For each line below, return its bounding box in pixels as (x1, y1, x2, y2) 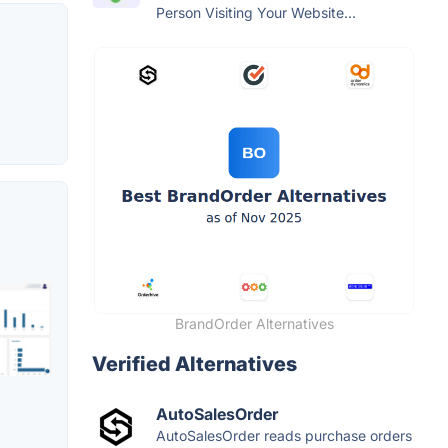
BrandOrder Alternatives (174, 314, 334, 332)
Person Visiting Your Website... (156, 3, 356, 21)
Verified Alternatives (92, 351, 297, 376)
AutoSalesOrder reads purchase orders (156, 426, 412, 444)
